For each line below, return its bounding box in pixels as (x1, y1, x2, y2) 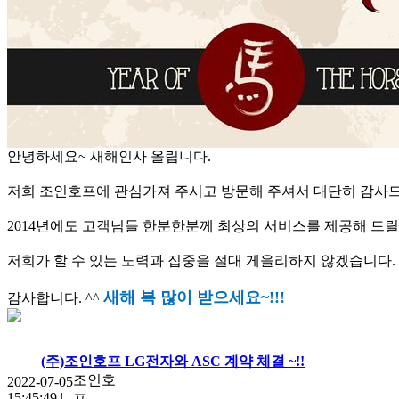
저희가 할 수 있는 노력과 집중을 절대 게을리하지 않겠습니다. (7, 252, 395, 268)
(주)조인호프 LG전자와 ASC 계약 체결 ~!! (41, 353, 305, 369)
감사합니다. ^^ (7, 289, 103, 305)
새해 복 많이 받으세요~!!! (103, 288, 285, 306)
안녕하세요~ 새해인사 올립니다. (7, 148, 211, 164)
